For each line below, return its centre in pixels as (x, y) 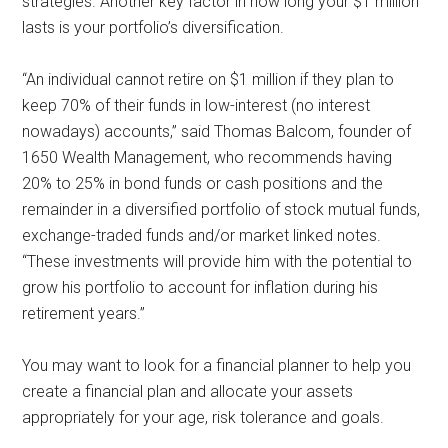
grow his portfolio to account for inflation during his (200, 287)
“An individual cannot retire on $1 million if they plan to (208, 79)
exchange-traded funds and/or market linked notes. (202, 235)
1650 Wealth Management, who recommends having (207, 157)
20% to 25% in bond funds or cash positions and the (203, 183)
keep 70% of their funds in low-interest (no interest (196, 105)
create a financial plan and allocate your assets (188, 391)
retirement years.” (86, 313)
